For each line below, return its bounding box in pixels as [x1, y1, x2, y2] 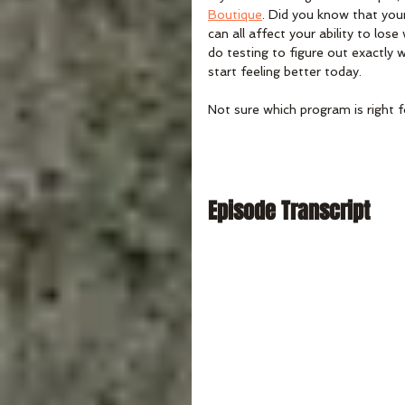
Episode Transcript [208, 194, 370, 227]
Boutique [208, 6, 262, 22]
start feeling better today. [208, 63, 362, 79]
